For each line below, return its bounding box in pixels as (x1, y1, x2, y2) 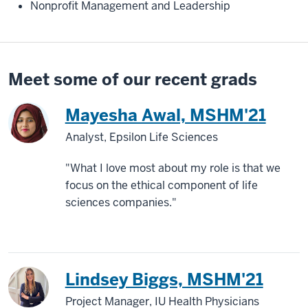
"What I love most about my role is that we (65, 161, 280, 176)
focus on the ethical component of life (65, 178, 258, 193)
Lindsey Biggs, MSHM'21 (65, 269, 263, 291)
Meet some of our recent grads (8, 69, 257, 91)
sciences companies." (65, 195, 177, 210)
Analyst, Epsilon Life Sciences (65, 130, 218, 145)
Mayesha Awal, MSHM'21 (65, 104, 266, 126)
